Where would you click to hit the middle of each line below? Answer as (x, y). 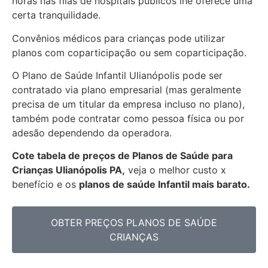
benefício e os (45, 185)
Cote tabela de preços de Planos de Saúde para (122, 156)
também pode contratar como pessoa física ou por (128, 119)
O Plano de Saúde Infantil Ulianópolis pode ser (117, 76)
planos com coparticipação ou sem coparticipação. (129, 52)
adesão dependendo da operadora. (92, 133)
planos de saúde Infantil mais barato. (165, 185)
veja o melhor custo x (176, 170)
